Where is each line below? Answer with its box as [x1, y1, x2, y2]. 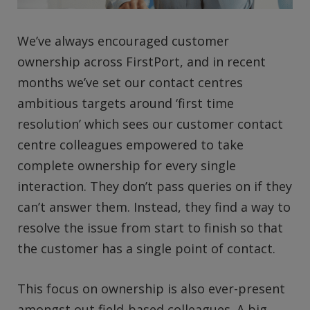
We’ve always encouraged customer [17, 32, 229, 49]
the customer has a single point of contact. [17, 239, 275, 257]
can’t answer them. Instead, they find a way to [17, 198, 291, 215]
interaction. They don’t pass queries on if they [17, 177, 292, 194]
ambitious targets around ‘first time [17, 94, 234, 111]
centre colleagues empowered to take [17, 136, 244, 153]
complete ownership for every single [17, 156, 236, 174]
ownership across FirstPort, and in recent [17, 53, 266, 70]
